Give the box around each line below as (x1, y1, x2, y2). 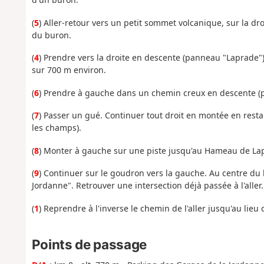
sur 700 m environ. (31, 64, 106, 76)
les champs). (31, 122, 81, 134)
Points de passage (31, 236, 147, 253)
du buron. (31, 29, 71, 41)
